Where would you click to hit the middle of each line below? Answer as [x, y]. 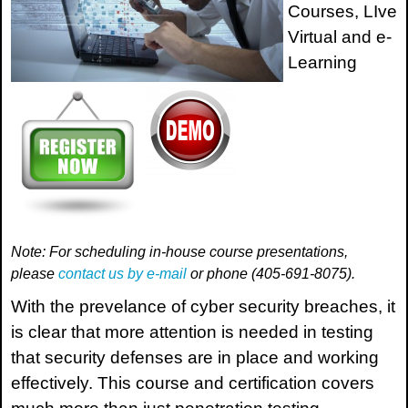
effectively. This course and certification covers [193, 383]
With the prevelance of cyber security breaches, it [203, 307]
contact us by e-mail [122, 274]
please [35, 274]
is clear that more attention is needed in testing [192, 332]
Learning [322, 63]
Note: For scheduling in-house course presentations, [179, 252]
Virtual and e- [340, 37]
